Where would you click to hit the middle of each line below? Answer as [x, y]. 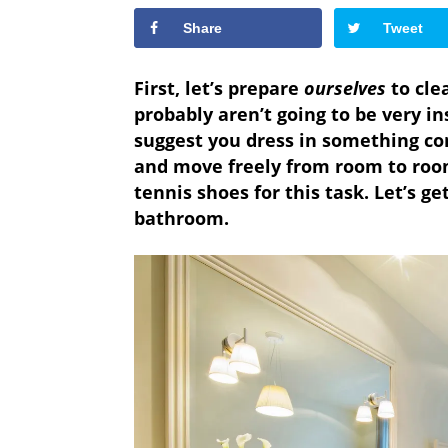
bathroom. [182, 217]
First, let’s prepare [219, 87]
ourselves [345, 87]
